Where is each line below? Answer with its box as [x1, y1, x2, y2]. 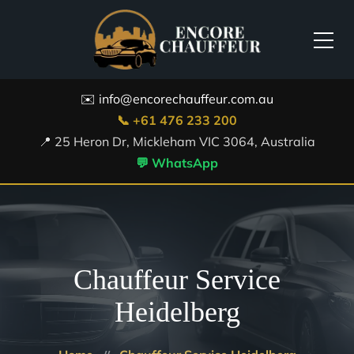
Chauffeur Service [73, 264, 281, 296]
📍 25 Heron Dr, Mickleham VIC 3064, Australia [39, 134, 315, 149]
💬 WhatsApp [136, 155, 218, 171]
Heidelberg [114, 296, 240, 328]
